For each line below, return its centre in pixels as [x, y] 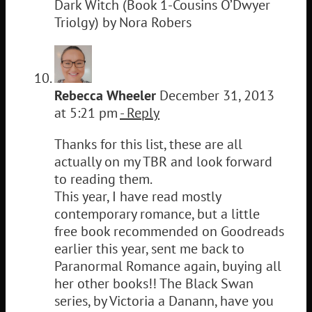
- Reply [140, 112]
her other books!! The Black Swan [154, 283]
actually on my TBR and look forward [163, 161]
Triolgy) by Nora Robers [123, 22]
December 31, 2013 [215, 95]
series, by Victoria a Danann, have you [164, 301]
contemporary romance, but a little [157, 213]
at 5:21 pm [87, 112]
